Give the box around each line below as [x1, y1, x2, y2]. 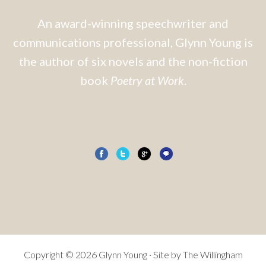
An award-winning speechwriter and [37, 16, 229, 31]
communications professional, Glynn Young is [13, 35, 253, 50]
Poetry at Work [110, 73, 184, 88]
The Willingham [182, 249, 243, 261]
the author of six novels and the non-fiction [18, 54, 248, 69]
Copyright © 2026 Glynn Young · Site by [23, 249, 183, 261]
